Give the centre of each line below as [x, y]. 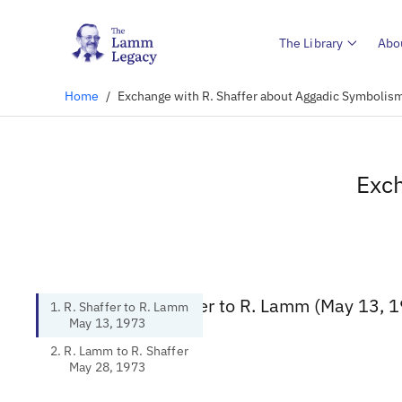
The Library [311, 43]
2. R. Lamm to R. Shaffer [119, 351]
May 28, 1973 [107, 367]
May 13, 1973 [107, 323]
